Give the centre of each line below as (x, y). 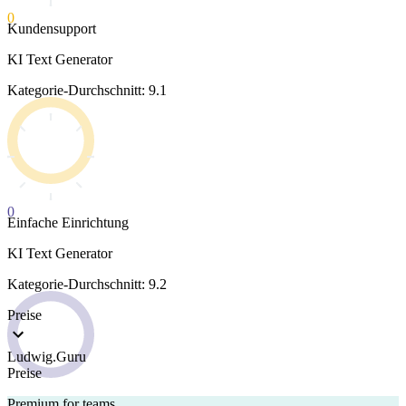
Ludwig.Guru (47, 357)
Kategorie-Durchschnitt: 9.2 (87, 285)
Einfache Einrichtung (68, 223)
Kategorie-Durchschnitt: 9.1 (87, 91)
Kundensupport (52, 29)
